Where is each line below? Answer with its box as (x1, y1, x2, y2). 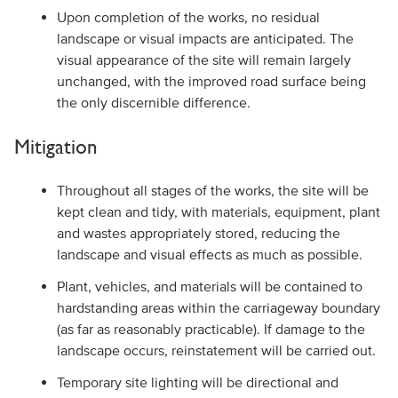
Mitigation (13, 134, 98, 158)
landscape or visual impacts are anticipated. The (56, 30, 354, 46)
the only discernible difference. (56, 94, 251, 110)
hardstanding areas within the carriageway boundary (56, 299, 380, 315)
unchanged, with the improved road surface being (56, 73, 366, 89)
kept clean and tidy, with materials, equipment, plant (56, 203, 380, 219)
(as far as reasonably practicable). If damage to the (56, 321, 365, 337)
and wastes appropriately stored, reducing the (56, 225, 340, 241)
